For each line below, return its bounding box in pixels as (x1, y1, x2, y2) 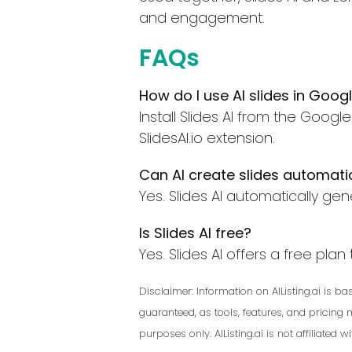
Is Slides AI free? (139, 222, 251, 243)
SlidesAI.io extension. (139, 127, 275, 148)
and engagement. (139, 7, 265, 27)
